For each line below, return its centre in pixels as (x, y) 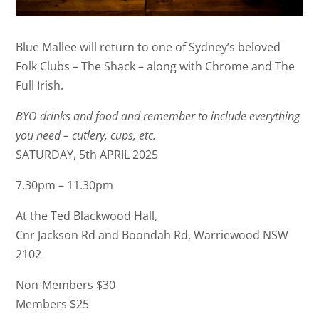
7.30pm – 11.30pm (65, 185)
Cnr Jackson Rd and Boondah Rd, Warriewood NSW (152, 235)
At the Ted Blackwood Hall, (87, 215)
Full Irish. (40, 85)
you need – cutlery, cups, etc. (88, 135)
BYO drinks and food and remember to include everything (158, 116)
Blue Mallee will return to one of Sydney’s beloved (148, 47)
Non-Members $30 (66, 284)
